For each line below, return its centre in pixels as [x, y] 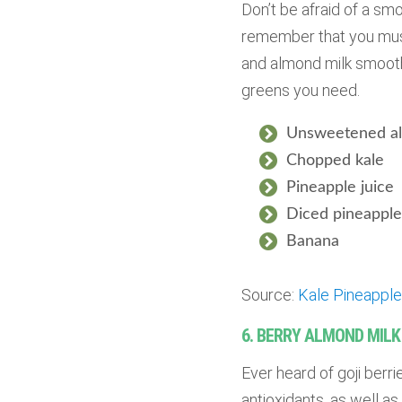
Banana [312, 242]
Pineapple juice [340, 188]
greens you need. [300, 91]
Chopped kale [335, 161]
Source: [269, 295]
